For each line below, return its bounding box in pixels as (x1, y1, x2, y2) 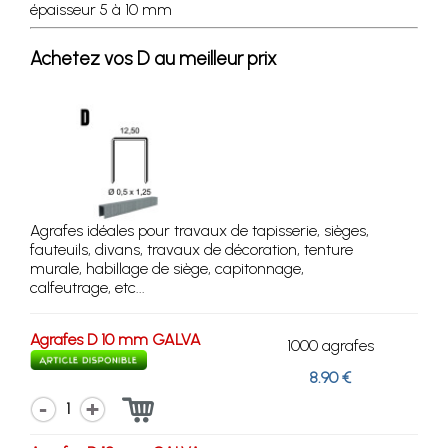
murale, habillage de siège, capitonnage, (30, 258, 304, 278)
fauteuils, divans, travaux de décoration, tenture (30, 239, 353, 259)
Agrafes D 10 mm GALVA (30, 329, 201, 349)
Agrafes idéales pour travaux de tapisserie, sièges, (30, 220, 369, 240)
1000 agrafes (286, 335, 374, 355)
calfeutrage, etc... (30, 277, 145, 297)
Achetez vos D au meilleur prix (30, 46, 277, 70)
